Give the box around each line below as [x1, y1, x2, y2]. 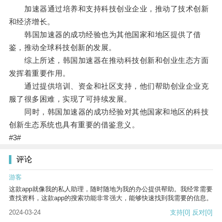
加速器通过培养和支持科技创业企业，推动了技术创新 [8, 4, 209, 13]
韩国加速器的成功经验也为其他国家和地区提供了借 [8, 30, 201, 39]
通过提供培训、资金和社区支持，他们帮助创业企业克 [8, 82, 209, 91]
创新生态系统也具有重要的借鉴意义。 [8, 120, 140, 129]
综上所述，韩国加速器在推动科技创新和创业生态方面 [8, 56, 209, 65]
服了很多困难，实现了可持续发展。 [8, 95, 132, 104]
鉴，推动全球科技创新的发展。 [8, 43, 116, 52]
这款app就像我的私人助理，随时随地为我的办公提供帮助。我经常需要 [9, 185, 213, 193]
